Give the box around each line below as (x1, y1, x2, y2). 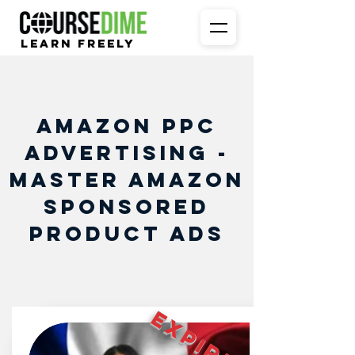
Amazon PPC (36, 113, 217, 139)
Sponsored (44, 193, 210, 219)
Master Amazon (9, 166, 245, 193)
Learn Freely (21, 36, 136, 51)
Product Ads (29, 220, 225, 246)
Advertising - (24, 139, 230, 166)
